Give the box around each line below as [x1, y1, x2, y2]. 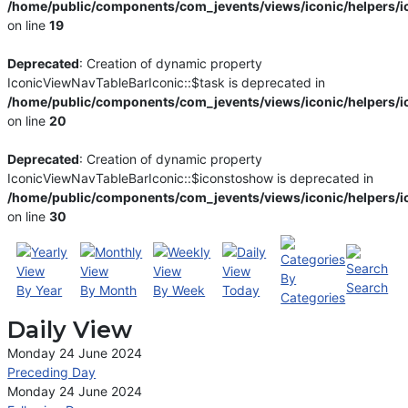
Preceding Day [7, 364, 97, 381]
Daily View [7, 316, 133, 344]
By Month [80, 282, 138, 299]
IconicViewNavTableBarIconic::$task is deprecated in [7, 75, 326, 91]
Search [346, 280, 389, 296]
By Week [153, 282, 206, 299]
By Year [16, 282, 63, 299]
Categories [280, 290, 346, 306]
